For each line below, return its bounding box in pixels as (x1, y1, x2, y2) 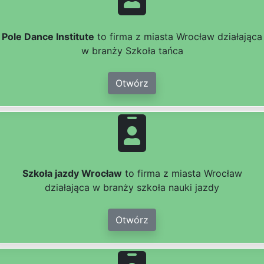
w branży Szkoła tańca (81, 45, 183, 57)
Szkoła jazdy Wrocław (22, 167, 122, 180)
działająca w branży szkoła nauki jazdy (45, 181, 219, 194)
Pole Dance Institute (2, 31, 94, 43)
